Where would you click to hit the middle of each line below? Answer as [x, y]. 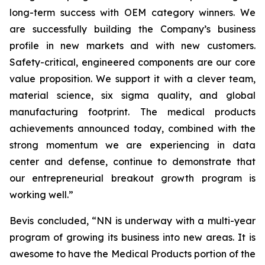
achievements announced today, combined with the [132, 128]
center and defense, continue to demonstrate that [132, 161]
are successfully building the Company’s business [132, 29]
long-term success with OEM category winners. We [132, 12]
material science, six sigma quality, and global [132, 95]
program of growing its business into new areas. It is [132, 237]
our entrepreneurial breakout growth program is [132, 178]
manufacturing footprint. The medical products [132, 112]
